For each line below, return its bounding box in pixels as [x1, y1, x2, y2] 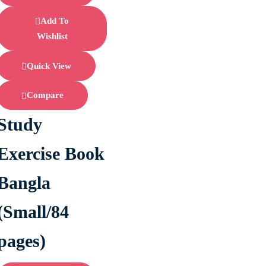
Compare [27, 90, 64, 100]
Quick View [27, 61, 72, 71]
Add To [40, 15, 69, 26]
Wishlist [36, 31, 68, 41]
